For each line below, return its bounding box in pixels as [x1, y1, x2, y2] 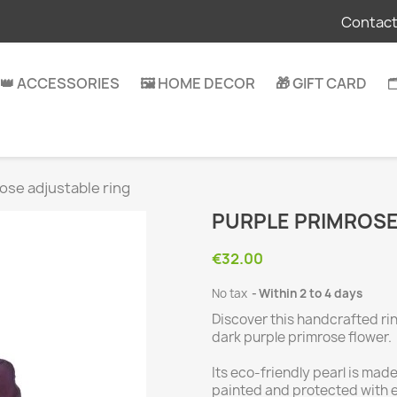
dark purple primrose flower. [212, 328, 392, 347]
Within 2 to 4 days [259, 285, 362, 302]
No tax [212, 285, 250, 302]
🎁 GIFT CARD [276, 73, 367, 93]
